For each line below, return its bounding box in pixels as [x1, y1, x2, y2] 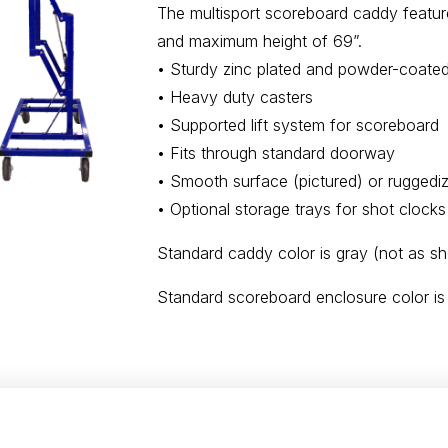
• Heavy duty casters [156, 87, 313, 107]
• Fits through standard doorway [156, 143, 395, 163]
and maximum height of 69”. [156, 31, 362, 51]
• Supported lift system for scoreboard [156, 115, 439, 135]
